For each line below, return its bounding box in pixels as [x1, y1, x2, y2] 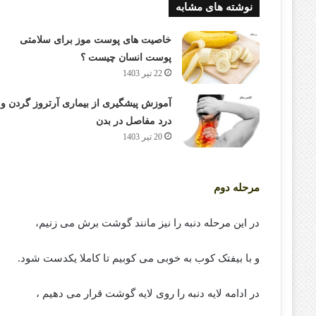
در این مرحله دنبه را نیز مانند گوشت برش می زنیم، [35, 217, 260, 229]
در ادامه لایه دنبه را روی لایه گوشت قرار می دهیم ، [36, 287, 260, 299]
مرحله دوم [214, 181, 260, 193]
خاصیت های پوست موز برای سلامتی [19, 34, 171, 45]
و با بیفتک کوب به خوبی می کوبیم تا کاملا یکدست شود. [18, 252, 260, 264]
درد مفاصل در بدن [95, 115, 171, 126]
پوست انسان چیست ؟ [80, 51, 171, 63]
